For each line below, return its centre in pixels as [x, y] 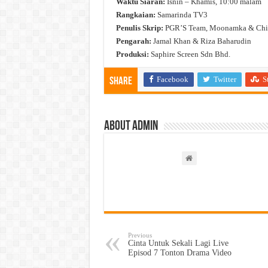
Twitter [225, 79]
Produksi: [132, 54]
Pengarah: [133, 41]
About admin [131, 126]
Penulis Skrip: [139, 28]
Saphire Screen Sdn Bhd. [189, 54]
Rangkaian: [136, 14]
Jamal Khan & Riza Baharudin [201, 41]
